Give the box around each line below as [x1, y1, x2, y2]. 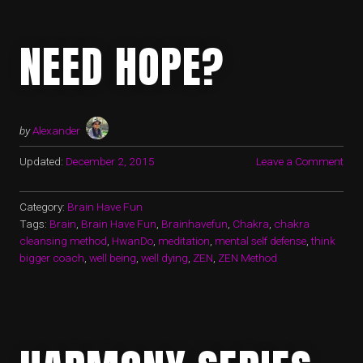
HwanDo [112, 234, 153, 248]
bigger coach [19, 251, 84, 265]
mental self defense [215, 234, 306, 248]
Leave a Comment [256, 155, 344, 169]
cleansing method [19, 234, 107, 248]
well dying [141, 251, 188, 265]
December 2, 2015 [66, 155, 155, 169]
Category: [19, 200, 67, 214]
